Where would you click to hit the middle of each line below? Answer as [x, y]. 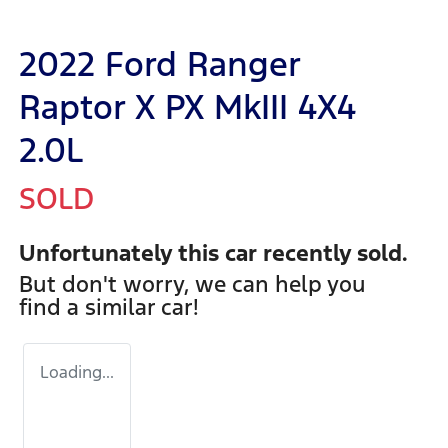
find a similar [90, 307]
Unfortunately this [122, 253]
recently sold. [332, 253]
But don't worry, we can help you [192, 284]
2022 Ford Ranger [159, 65]
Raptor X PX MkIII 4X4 [187, 108]
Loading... [77, 372]
